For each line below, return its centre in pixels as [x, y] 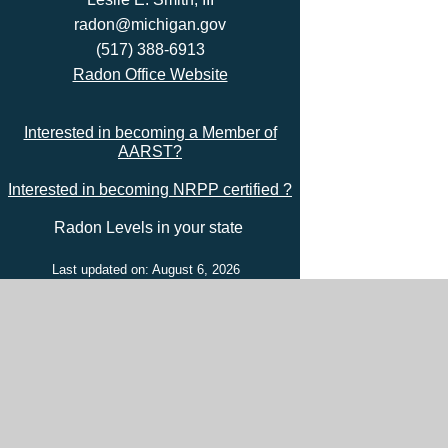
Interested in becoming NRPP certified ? [150, 189]
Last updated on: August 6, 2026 [150, 269]
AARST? [150, 151]
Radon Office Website [150, 74]
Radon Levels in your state [150, 227]
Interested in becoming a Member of [150, 132]
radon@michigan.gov [150, 24]
